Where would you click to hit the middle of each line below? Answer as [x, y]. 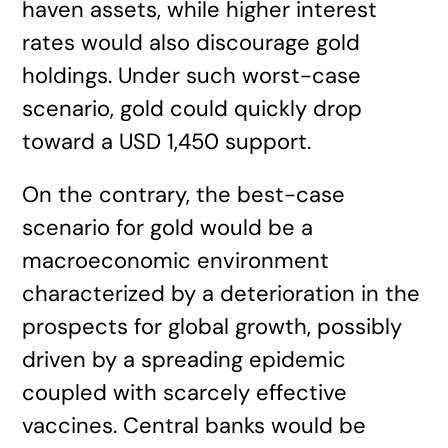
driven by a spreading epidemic [184, 359]
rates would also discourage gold [191, 42]
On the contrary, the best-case [184, 194]
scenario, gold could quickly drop [192, 108]
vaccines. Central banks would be [194, 425]
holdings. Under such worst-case [192, 75]
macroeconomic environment [176, 260]
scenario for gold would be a [168, 227]
